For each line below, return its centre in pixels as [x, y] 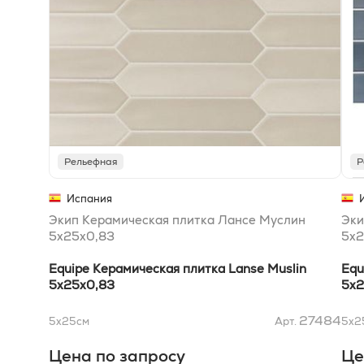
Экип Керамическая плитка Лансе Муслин [177, 220]
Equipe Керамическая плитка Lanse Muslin [178, 269]
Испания [89, 199]
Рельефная [91, 162]
